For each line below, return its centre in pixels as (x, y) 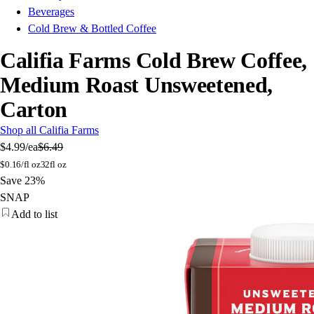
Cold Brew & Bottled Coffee (92, 29)
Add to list (34, 214)
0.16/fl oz (22, 165)
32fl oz (53, 165)
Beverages (51, 12)
